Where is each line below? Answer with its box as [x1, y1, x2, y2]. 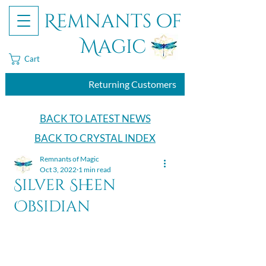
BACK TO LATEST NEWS [39, 112, 151, 125]
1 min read [78, 165, 111, 174]
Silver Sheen [14, 175, 116, 196]
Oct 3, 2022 [40, 165, 77, 174]
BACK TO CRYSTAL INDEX [34, 132, 156, 144]
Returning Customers [88, 78, 176, 90]
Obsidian [14, 197, 90, 217]
